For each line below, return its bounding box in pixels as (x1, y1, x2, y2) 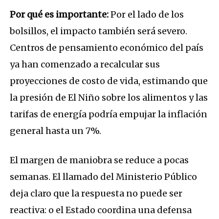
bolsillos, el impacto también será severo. (10, 25, 187, 37)
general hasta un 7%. (10, 125, 101, 137)
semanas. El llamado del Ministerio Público (10, 171, 197, 183)
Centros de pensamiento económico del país (10, 42, 203, 54)
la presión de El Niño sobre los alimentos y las (10, 92, 208, 104)
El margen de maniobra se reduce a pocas (10, 154, 189, 166)
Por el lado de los (110, 9, 184, 21)
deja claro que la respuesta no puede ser (10, 188, 182, 199)
